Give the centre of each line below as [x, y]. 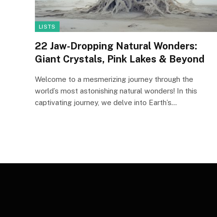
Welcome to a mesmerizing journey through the [114, 79]
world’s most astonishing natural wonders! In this [116, 91]
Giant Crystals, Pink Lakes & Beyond [120, 59]
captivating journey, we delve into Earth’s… [106, 102]
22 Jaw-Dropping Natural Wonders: [116, 46]
